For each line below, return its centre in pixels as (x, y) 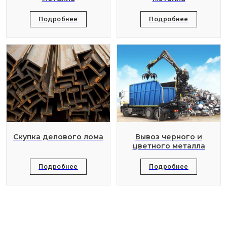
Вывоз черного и (169, 137)
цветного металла (169, 146)
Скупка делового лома (58, 137)
